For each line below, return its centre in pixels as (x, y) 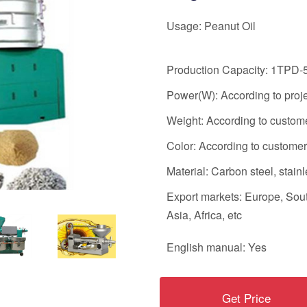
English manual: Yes (217, 247)
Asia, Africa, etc (204, 215)
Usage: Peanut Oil (211, 26)
